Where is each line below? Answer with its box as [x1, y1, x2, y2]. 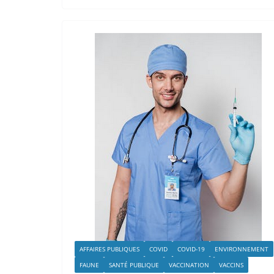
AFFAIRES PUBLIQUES [80, 244, 139, 253]
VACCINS [219, 260, 243, 269]
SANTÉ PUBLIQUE [109, 260, 159, 269]
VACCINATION [169, 260, 209, 269]
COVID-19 [177, 244, 205, 253]
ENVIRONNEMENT [215, 244, 268, 253]
